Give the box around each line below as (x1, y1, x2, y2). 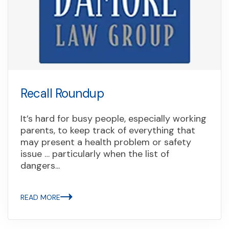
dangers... (20, 159, 60, 172)
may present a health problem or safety (20, 135, 191, 148)
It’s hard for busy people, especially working (20, 112, 207, 125)
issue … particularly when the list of (20, 147, 169, 160)
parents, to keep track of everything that (20, 124, 195, 136)
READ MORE (20, 192, 60, 202)
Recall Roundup (20, 85, 104, 101)
